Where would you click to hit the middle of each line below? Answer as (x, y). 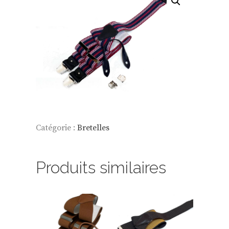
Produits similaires (101, 167)
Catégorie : (56, 128)
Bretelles (93, 128)
